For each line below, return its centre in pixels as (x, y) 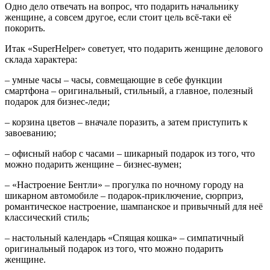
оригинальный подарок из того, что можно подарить (114, 249)
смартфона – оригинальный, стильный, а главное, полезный (129, 91)
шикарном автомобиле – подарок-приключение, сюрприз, (124, 196)
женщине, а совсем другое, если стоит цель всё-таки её (118, 17)
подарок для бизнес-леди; (57, 102)
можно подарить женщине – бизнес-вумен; (93, 165)
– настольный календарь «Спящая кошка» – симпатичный (124, 238)
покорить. (25, 28)
